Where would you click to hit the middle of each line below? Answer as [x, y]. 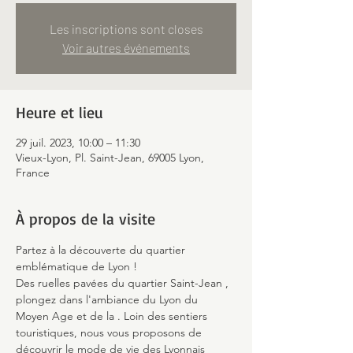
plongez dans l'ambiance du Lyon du [108, 299]
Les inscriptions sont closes [126, 29]
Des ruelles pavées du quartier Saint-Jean [121, 283]
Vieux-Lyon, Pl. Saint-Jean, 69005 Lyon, [110, 158]
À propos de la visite [85, 219]
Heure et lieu [59, 112]
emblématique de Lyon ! [76, 266]
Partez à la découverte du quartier [102, 250]
